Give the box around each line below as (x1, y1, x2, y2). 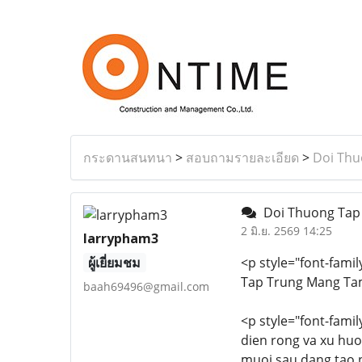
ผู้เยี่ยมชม (88, 254, 141, 271)
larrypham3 (83, 229, 158, 247)
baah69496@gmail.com (83, 279, 209, 294)
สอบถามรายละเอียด (186, 149, 299, 166)
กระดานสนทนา (83, 149, 172, 166)
